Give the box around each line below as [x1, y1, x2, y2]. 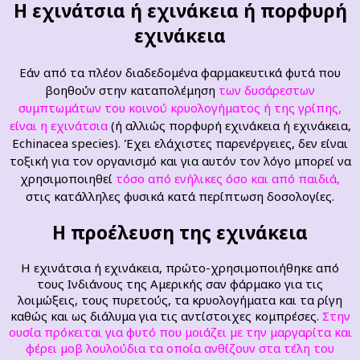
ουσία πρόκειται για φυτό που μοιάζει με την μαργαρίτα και [8, 324, 352, 341]
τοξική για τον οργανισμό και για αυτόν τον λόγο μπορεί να [9, 152, 351, 169]
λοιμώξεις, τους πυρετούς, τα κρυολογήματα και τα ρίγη [18, 292, 342, 309]
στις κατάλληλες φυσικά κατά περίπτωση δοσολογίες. [26, 187, 334, 204]
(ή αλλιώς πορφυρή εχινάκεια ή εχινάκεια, [107, 117, 351, 133]
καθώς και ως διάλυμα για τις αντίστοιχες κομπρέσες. [10, 308, 322, 325]
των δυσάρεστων [219, 81, 315, 98]
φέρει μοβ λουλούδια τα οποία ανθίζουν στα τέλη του [26, 340, 334, 357]
